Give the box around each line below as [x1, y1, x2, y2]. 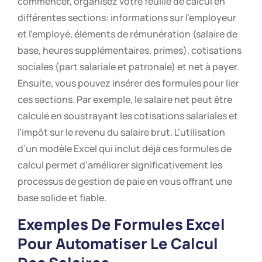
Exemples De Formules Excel [18, 213, 225, 235]
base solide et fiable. [18, 191, 106, 205]
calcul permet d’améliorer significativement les [18, 158, 222, 172]
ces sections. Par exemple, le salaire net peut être [18, 93, 232, 106]
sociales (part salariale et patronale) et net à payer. [18, 60, 239, 74]
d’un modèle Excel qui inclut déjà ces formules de [18, 142, 232, 156]
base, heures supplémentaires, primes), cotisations [18, 44, 242, 57]
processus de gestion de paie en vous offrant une [18, 175, 232, 188]
